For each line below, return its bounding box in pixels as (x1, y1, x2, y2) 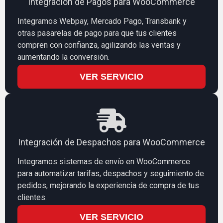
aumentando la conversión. (17, 52, 110, 62)
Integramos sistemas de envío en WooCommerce (17, 156, 190, 166)
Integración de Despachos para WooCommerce (18, 136, 205, 147)
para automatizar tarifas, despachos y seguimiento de (17, 168, 204, 178)
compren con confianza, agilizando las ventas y (17, 40, 181, 50)
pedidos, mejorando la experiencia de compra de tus (17, 180, 199, 190)
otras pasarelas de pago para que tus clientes (17, 28, 177, 38)
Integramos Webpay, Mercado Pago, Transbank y (17, 16, 187, 26)
